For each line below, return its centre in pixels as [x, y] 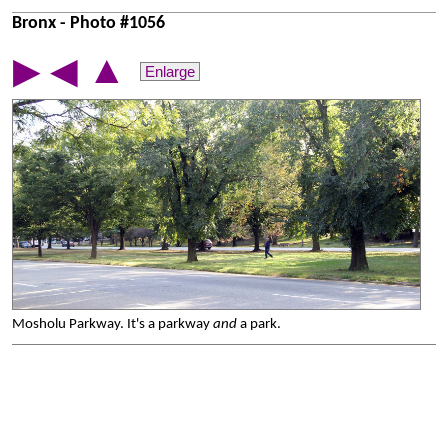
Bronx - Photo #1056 [88, 23]
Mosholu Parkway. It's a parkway [112, 324]
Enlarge [170, 71]
